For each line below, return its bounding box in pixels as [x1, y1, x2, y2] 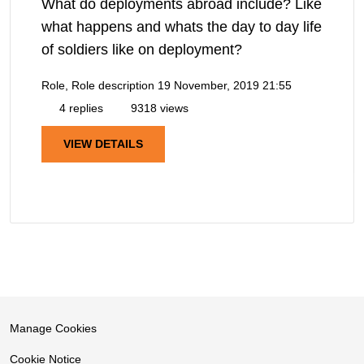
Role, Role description [41, 79, 154, 93]
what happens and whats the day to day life [41, 19, 322, 36]
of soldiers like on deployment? [41, 41, 242, 58]
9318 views [128, 102, 188, 115]
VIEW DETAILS [63, 136, 143, 150]
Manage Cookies [10, 321, 97, 335]
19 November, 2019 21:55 [158, 79, 292, 93]
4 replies [56, 102, 103, 115]
